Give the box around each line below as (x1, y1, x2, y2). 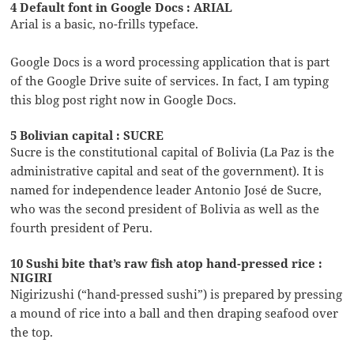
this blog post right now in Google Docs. (10, 92, 237, 108)
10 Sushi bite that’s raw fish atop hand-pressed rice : (10, 255, 323, 272)
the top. (10, 324, 54, 341)
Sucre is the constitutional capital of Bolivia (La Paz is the (10, 144, 335, 160)
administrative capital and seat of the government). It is (10, 163, 325, 179)
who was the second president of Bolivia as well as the (10, 201, 320, 217)
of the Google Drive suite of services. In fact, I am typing (10, 73, 330, 89)
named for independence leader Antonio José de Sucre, (10, 182, 322, 198)
